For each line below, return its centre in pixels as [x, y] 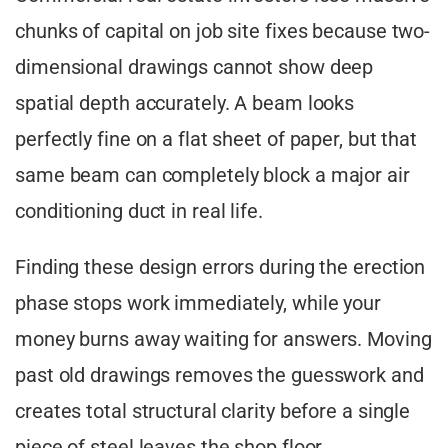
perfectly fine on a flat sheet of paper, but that [216, 138]
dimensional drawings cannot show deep [194, 66]
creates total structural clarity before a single [213, 410]
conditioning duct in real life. [141, 210]
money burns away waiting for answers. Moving [223, 338]
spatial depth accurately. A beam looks [185, 102]
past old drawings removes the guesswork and [219, 374]
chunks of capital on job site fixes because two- [223, 30]
